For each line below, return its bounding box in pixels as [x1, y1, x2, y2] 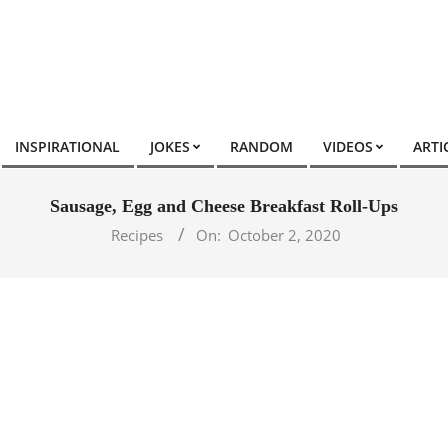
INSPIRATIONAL [15, 137, 120, 156]
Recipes [111, 225, 163, 245]
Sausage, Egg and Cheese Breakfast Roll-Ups [50, 196, 398, 216]
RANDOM [230, 137, 293, 156]
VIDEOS [323, 137, 373, 156]
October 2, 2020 [228, 225, 341, 245]
